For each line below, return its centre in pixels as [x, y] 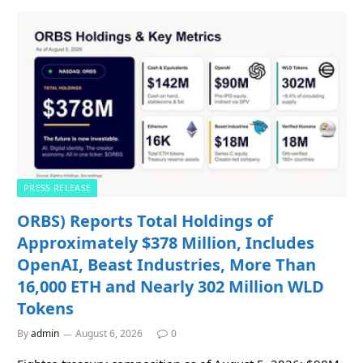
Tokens [45, 309]
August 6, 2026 [109, 334]
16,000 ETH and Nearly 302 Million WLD [171, 287]
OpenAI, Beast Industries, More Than [167, 265]
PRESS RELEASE [58, 188]
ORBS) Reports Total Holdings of [145, 221]
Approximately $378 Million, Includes [166, 243]
